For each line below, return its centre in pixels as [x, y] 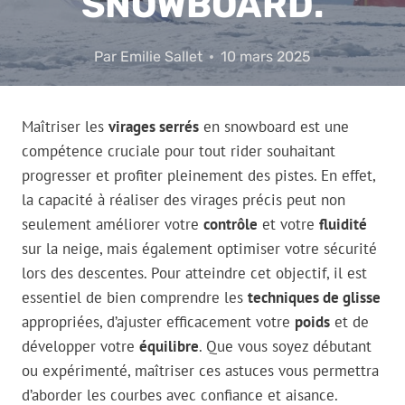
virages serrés [154, 127]
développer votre [80, 347]
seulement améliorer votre [113, 225]
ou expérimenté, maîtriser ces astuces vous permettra [200, 371]
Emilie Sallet [161, 57]
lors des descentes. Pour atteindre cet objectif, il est [194, 273]
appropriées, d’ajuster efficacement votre [158, 322]
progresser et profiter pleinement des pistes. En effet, [198, 176]
